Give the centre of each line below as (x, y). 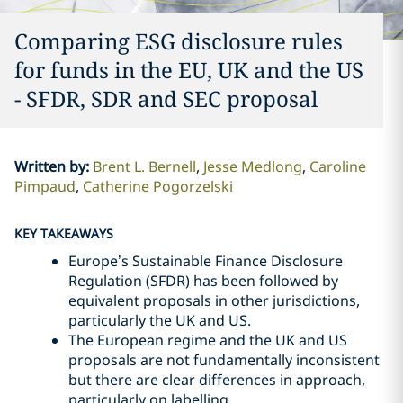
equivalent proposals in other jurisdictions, (214, 300)
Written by (49, 166)
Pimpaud (45, 186)
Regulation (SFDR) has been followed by (203, 281)
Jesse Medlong (252, 166)
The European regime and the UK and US (208, 340)
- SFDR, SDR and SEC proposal (166, 99)
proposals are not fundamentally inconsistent (224, 360)
